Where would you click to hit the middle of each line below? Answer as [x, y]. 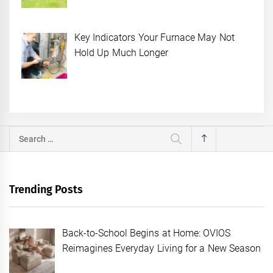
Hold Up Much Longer [121, 53]
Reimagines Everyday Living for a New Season [161, 248]
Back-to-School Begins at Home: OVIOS [147, 233]
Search [24, 133]
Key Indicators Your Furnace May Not [154, 38]
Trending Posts [46, 189]
